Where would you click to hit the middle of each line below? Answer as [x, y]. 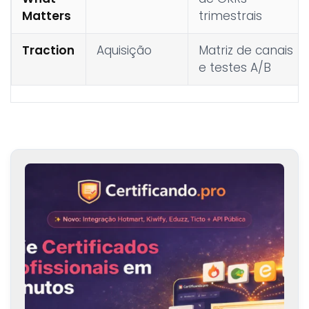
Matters [47, 16]
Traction [48, 50]
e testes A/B [235, 67]
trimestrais [230, 16]
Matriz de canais [246, 50]
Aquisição [124, 50]
